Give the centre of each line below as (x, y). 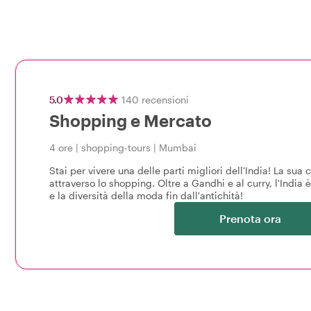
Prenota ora (250, 218)
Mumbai (178, 148)
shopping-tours (116, 148)
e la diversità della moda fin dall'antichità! (146, 195)
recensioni (165, 99)
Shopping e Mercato (131, 120)
